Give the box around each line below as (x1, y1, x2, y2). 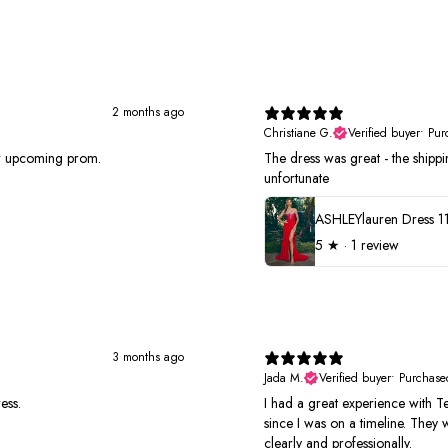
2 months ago (112, 103, 184, 122)
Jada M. (264, 369, 304, 388)
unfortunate (264, 168, 329, 189)
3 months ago (112, 348, 184, 367)
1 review (351, 234, 399, 255)
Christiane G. (264, 124, 333, 143)
